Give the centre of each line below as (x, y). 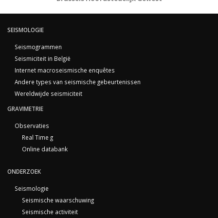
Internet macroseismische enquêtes (65, 70)
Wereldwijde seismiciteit (48, 93)
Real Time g (37, 137)
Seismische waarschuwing (58, 200)
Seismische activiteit (50, 211)
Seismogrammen (38, 46)
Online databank (45, 149)
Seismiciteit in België (43, 58)
